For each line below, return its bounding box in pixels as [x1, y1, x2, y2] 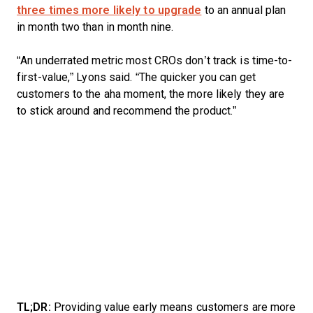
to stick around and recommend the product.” [17, 104, 237, 117]
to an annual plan [201, 3, 286, 16]
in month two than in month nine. [17, 20, 177, 33]
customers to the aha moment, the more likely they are [17, 87, 285, 100]
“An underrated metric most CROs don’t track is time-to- [17, 54, 293, 66]
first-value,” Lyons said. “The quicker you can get [17, 71, 256, 83]
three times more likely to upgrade [17, 3, 202, 16]
